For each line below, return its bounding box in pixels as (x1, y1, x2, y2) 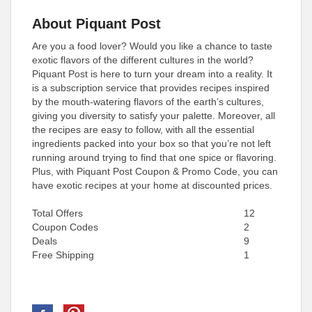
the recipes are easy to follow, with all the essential (32, 124, 254, 135)
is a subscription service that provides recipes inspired (32, 82, 270, 93)
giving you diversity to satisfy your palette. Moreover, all (32, 110, 275, 121)
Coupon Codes (32, 221, 98, 233)
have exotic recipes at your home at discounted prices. (32, 180, 272, 191)
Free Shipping (32, 249, 94, 260)
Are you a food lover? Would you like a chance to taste (32, 40, 272, 52)
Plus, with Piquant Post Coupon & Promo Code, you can (32, 166, 278, 177)
